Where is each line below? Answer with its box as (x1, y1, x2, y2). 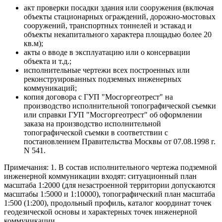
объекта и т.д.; (24, 56, 71, 65)
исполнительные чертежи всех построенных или (24, 65, 190, 74)
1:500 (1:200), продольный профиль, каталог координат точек (4, 198, 212, 207)
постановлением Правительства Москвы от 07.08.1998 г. (24, 137, 216, 146)
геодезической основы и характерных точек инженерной (4, 207, 197, 216)
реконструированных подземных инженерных (24, 74, 181, 83)
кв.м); (24, 39, 43, 48)
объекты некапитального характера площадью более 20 (24, 30, 212, 39)
